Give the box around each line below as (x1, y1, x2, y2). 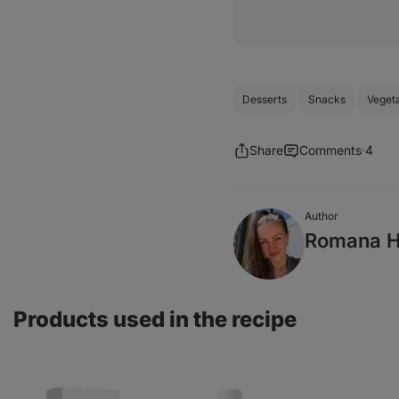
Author (305, 209, 338, 223)
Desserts (242, 92, 287, 106)
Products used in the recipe (13, 306, 297, 332)
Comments (299, 142, 362, 158)
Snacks (308, 92, 346, 106)
